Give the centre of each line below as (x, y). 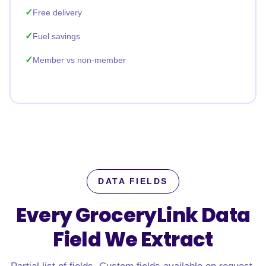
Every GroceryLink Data (133, 215)
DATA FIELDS (133, 181)
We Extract (159, 240)
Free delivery (57, 12)
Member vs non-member (79, 60)
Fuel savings (56, 36)
